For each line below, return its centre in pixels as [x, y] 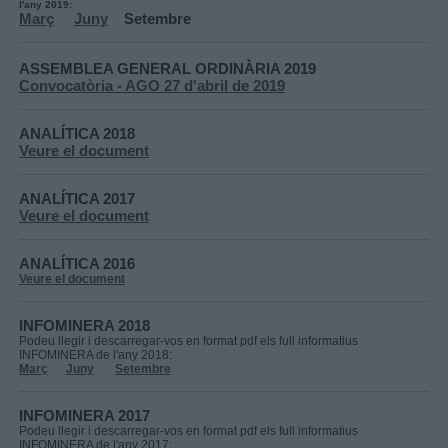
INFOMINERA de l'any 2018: [95, 355]
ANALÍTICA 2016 [77, 263]
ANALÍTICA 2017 [77, 198]
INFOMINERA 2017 [84, 415]
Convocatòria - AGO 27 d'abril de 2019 [152, 85]
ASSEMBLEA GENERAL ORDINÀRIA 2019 [167, 68]
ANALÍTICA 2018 [77, 133]
